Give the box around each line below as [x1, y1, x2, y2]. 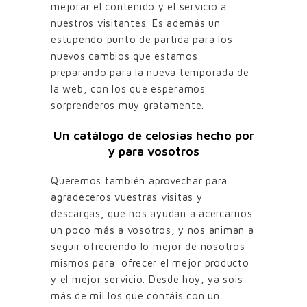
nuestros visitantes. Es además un [51, 17, 221, 29]
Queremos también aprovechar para [51, 175, 228, 187]
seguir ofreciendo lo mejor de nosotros [51, 241, 245, 253]
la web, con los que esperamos [51, 83, 206, 95]
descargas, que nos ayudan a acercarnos [51, 208, 253, 220]
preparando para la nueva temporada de [51, 66, 249, 79]
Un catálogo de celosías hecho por [53, 128, 254, 143]
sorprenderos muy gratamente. [51, 99, 204, 112]
